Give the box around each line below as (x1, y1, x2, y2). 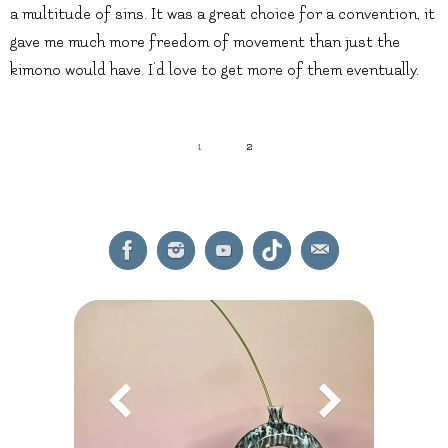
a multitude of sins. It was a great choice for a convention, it (10, 4, 435, 23)
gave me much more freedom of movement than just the (10, 32, 400, 51)
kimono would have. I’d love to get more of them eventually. (10, 60, 419, 79)
